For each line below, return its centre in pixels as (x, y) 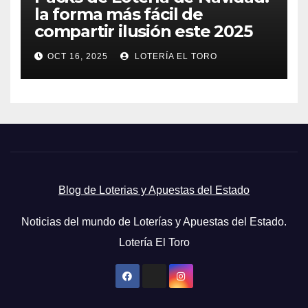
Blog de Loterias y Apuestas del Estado (154, 190)
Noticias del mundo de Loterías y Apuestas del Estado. (154, 222)
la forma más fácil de (119, 14)
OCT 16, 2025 (78, 56)
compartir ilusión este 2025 (143, 31)
